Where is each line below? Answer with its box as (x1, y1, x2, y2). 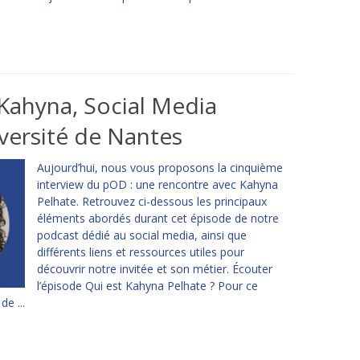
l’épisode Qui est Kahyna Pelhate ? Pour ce (36, 278, 258, 293)
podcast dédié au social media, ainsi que (36, 227, 247, 243)
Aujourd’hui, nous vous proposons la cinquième (36, 160, 283, 175)
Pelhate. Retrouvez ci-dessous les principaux (36, 194, 267, 209)
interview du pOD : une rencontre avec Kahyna (36, 177, 278, 192)
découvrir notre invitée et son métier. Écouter (36, 261, 272, 276)
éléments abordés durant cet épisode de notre (36, 211, 279, 226)
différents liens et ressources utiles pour (36, 244, 244, 260)
